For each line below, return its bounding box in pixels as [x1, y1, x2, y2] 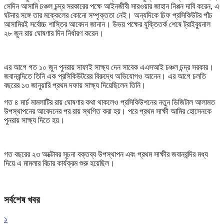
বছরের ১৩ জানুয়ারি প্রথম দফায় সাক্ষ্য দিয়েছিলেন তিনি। [4, 80, 146, 89]
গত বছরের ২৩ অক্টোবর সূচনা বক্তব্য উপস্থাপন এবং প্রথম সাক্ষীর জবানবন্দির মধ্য [4, 149, 208, 158]
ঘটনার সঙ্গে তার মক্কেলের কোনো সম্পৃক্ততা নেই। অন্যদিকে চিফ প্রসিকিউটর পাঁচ [4, 10, 212, 19]
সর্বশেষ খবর [4, 194, 40, 205]
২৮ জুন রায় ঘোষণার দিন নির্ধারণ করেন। [4, 28, 103, 37]
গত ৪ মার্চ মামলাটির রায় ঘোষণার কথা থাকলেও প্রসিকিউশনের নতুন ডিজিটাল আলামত [4, 97, 215, 106]
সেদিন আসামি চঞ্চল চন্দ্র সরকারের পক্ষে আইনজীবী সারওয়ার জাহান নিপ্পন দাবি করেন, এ [4, 1, 219, 10]
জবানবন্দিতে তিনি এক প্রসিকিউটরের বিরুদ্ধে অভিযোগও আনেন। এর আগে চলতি [4, 71, 206, 80]
